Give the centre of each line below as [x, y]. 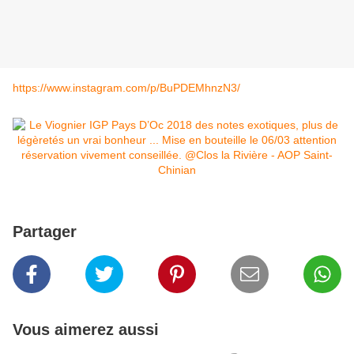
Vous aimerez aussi [86, 330]
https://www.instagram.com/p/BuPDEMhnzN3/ [126, 88]
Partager [45, 232]
